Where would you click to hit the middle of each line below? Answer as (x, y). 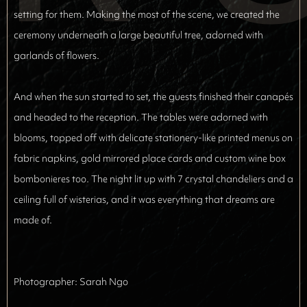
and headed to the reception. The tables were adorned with (141, 117)
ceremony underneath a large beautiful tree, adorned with (138, 35)
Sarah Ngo (104, 282)
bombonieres (42, 179)
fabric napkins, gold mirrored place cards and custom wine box (150, 158)
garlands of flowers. (57, 56)
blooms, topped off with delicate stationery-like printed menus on (153, 138)
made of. (33, 220)
